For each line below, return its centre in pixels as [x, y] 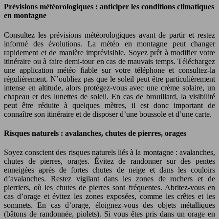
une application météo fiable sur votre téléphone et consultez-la [109, 70]
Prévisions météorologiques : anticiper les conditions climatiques [109, 7]
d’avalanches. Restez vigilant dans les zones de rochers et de [109, 179]
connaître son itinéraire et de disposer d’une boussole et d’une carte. [108, 114]
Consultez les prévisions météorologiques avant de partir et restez [109, 35]
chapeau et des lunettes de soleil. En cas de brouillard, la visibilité [109, 96]
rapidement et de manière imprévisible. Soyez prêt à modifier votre [109, 52]
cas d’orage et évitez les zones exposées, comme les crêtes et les [109, 197]
